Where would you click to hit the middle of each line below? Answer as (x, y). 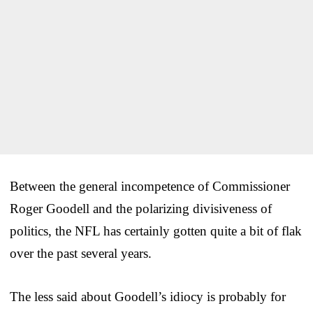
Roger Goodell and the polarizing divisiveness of (141, 208)
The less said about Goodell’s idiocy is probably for (148, 296)
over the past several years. (81, 253)
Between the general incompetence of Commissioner (150, 186)
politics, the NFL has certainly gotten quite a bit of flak (156, 231)
